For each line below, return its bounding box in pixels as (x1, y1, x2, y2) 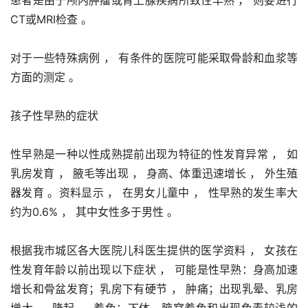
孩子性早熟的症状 (10, 108, 98, 122)
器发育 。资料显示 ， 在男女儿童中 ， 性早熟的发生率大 (10, 185, 298, 199)
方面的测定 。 (10, 69, 80, 84)
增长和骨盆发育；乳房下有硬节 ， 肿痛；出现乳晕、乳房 (10, 281, 298, 296)
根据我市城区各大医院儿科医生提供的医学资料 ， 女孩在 (10, 243, 298, 257)
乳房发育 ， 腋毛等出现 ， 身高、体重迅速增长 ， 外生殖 (10, 166, 298, 180)
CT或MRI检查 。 (10, 12, 92, 26)
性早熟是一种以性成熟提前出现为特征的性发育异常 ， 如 (10, 146, 298, 161)
